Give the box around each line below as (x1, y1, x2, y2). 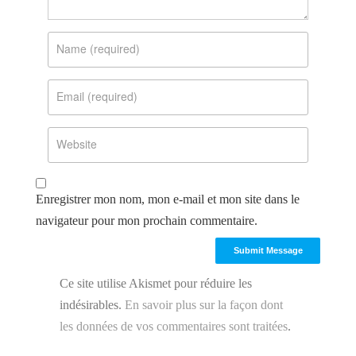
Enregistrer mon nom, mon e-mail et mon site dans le (35, 192, 300, 206)
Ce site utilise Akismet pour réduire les (59, 277, 252, 291)
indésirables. (59, 298, 125, 312)
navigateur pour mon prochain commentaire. (35, 213, 257, 227)
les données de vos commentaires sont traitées (59, 319, 288, 334)
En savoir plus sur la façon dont (124, 298, 283, 312)
